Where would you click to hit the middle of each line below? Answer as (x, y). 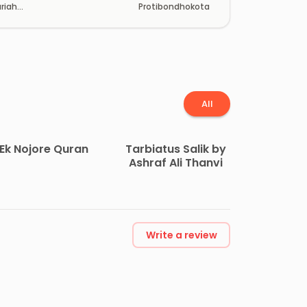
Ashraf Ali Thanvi (176, 162)
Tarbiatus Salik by (176, 149)
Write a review (181, 235)
